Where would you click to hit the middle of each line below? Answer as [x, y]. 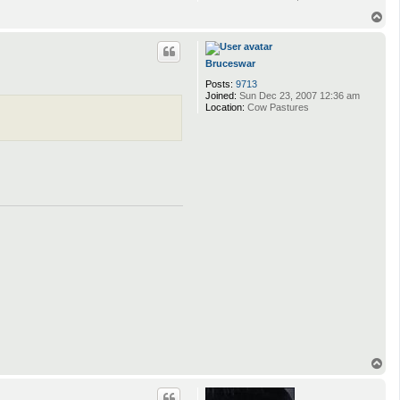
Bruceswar [230, 63]
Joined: [221, 95]
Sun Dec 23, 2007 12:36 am [298, 95]
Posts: [219, 83]
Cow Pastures [277, 107]
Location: [225, 107]
